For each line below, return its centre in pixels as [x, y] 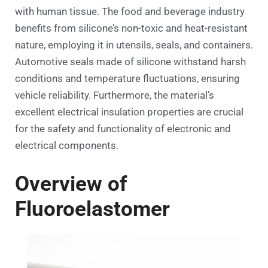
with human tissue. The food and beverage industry [130, 12]
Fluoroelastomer [92, 209]
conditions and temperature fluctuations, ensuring [127, 79]
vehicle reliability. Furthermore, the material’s [115, 95]
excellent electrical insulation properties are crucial [129, 112]
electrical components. [67, 146]
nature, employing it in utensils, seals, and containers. [134, 45]
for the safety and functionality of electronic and [123, 129]
